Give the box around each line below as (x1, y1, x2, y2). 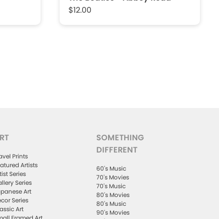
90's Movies (96, 208, 130, 217)
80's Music (96, 199, 127, 208)
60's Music (96, 164, 127, 173)
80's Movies (96, 190, 130, 199)
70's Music (96, 181, 126, 190)
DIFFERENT (96, 144, 138, 156)
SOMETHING (96, 132, 144, 144)
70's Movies (96, 173, 130, 181)
